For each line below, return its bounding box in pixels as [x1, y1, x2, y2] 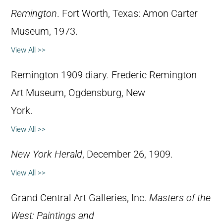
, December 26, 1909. [82, 149, 173, 161]
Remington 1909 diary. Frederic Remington [11, 69, 197, 81]
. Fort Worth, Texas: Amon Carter [57, 8, 198, 20]
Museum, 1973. [11, 26, 78, 38]
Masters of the [149, 192, 211, 204]
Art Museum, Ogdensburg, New [11, 87, 145, 99]
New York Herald [11, 149, 82, 161]
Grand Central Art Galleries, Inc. [11, 192, 149, 204]
